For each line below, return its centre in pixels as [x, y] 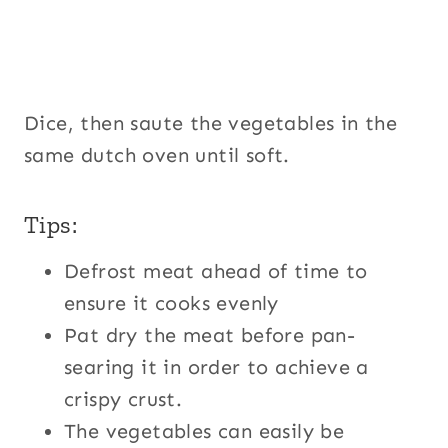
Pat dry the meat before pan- [210, 334]
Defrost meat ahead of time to [216, 270]
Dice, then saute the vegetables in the [211, 122]
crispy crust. [123, 398]
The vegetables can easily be [204, 430]
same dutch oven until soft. [157, 154]
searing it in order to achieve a [216, 366]
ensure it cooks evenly [171, 302]
